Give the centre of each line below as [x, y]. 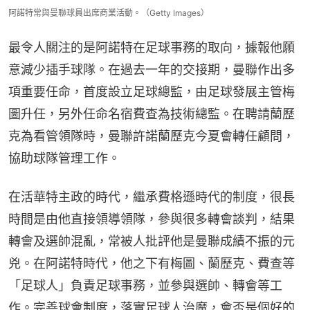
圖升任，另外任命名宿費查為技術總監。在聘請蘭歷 [152, 113]
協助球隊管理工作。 [64, 158]
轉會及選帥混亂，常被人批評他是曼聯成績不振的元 [152, 241]
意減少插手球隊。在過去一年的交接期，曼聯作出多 [152, 69]
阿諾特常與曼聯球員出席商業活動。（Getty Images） [109, 12]
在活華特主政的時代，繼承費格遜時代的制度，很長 [152, 197]
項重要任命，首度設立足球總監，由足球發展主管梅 [152, 91]
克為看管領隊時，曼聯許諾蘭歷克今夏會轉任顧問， [152, 136]
